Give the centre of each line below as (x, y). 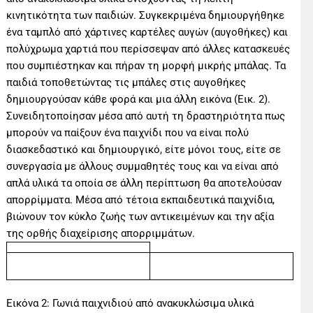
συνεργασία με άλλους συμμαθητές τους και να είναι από (143, 166)
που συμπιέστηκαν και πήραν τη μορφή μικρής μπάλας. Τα (146, 65)
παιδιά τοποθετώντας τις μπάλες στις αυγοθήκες (126, 82)
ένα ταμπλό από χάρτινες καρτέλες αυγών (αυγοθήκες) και (147, 32)
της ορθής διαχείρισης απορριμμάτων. (101, 233)
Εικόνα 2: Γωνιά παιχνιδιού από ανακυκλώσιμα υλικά (130, 304)
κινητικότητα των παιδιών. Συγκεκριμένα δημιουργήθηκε (146, 15)
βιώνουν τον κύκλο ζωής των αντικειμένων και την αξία (140, 216)
